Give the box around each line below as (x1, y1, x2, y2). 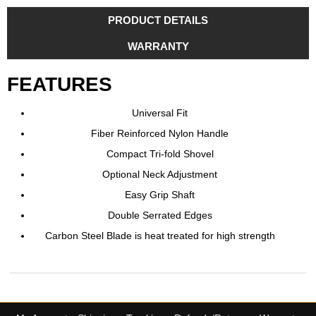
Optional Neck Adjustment (102, 169, 217, 180)
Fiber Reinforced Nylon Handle (91, 128, 229, 139)
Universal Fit (132, 107, 188, 119)
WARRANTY (127, 40, 189, 52)
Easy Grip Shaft (125, 189, 195, 200)
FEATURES (7, 73, 112, 95)
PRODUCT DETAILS (108, 14, 208, 26)
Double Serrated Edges (107, 209, 212, 221)
